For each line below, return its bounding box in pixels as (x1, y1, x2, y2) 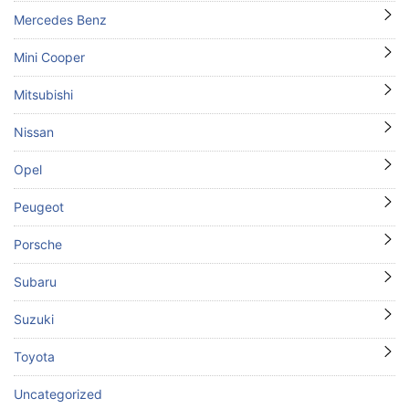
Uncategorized (14, 385, 102, 402)
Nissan (14, 123, 54, 140)
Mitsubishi (14, 86, 73, 102)
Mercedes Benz (14, 11, 107, 27)
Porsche (14, 236, 62, 252)
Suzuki (14, 310, 54, 327)
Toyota (14, 348, 55, 364)
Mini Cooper (14, 48, 85, 65)
